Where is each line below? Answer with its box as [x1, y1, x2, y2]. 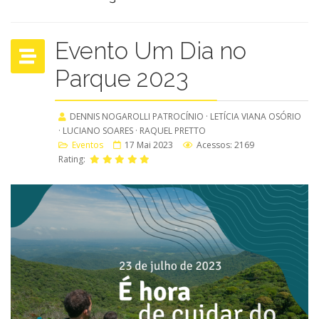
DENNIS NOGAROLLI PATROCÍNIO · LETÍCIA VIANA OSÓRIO [70, 110, 301, 122]
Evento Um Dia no [55, 37, 246, 65]
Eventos [72, 139, 103, 151]
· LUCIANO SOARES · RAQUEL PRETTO [58, 125, 206, 137]
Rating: [58, 153, 88, 165]
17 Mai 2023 [125, 139, 173, 151]
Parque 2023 [55, 65, 189, 93]
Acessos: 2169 [197, 139, 254, 151]
